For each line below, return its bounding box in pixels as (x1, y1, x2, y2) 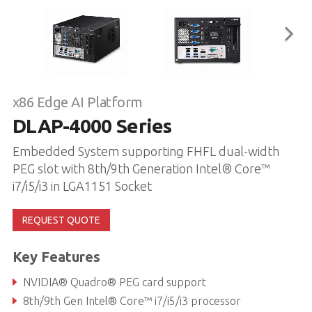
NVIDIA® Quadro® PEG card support (22, 275, 206, 288)
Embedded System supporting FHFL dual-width (12, 143, 279, 158)
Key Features (12, 248, 100, 265)
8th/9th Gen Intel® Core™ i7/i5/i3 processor (22, 294, 241, 307)
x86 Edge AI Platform (12, 93, 143, 110)
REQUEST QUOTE (22, 214, 100, 226)
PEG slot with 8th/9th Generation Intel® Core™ (12, 161, 270, 175)
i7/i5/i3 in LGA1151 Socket (12, 178, 152, 193)
